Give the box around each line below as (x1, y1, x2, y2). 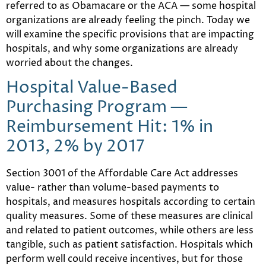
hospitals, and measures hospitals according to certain (6, 195, 255, 209)
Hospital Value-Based (6, 77, 178, 100)
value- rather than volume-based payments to (6, 181, 219, 195)
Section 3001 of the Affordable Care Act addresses (6, 167, 238, 180)
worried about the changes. (6, 56, 133, 69)
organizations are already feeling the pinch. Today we (6, 13, 250, 27)
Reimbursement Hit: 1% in (6, 116, 213, 139)
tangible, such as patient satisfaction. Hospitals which (6, 238, 253, 252)
